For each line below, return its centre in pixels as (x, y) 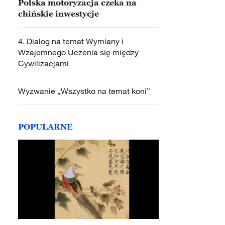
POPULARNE (45, 127)
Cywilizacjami (43, 63)
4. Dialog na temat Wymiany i (71, 41)
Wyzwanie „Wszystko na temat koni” (84, 91)
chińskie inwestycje (59, 14)
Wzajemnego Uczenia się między (78, 52)
